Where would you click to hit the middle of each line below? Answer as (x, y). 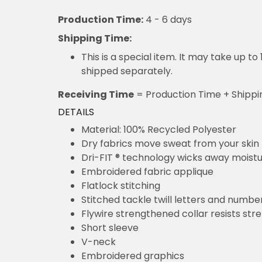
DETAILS (76, 112)
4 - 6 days (168, 20)
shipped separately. (127, 71)
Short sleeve (110, 228)
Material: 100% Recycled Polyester (159, 130)
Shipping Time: (95, 39)
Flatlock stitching (121, 186)
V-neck (99, 242)
